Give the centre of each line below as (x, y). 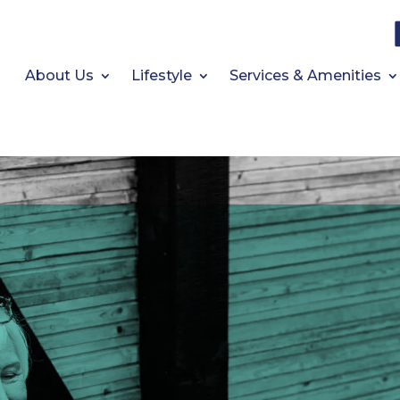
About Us (59, 75)
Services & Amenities (305, 75)
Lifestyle (161, 75)
